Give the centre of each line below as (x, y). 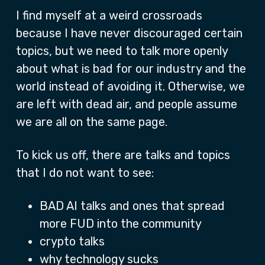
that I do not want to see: (85, 173)
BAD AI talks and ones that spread (132, 206)
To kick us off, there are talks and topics (123, 155)
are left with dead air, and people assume (127, 104)
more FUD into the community (121, 224)
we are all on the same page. (92, 122)
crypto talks (72, 241)
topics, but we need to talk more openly (122, 51)
